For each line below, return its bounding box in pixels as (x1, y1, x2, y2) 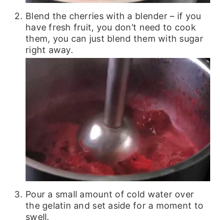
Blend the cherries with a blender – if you (25, 11, 201, 22)
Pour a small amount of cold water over (25, 189, 194, 200)
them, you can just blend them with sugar (25, 33, 203, 44)
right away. (25, 45, 73, 55)
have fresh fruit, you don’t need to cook (25, 22, 196, 33)
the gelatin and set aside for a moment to (25, 200, 204, 211)
